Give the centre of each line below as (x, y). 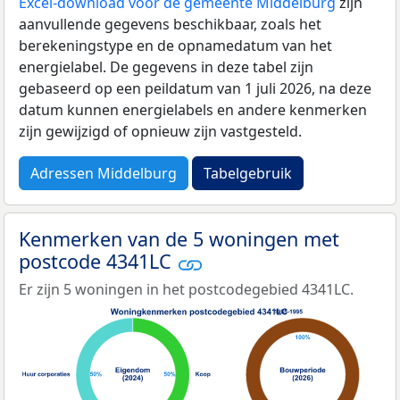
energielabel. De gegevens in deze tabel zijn (166, 67)
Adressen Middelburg (104, 174)
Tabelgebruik (248, 174)
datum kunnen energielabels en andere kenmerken (193, 110)
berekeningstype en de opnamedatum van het (175, 46)
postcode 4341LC (98, 262)
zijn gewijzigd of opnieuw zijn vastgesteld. (160, 132)
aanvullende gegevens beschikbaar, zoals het (170, 25)
